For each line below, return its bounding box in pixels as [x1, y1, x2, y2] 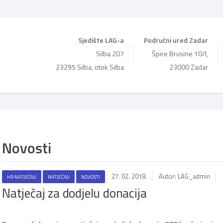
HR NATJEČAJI [7, 173, 36, 181]
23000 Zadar [169, 62, 208, 72]
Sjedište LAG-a [78, 35, 124, 45]
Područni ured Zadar [144, 35, 208, 45]
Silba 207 [96, 48, 124, 59]
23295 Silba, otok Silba [56, 62, 124, 72]
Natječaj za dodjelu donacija [2, 184, 147, 203]
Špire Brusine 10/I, [152, 48, 208, 59]
